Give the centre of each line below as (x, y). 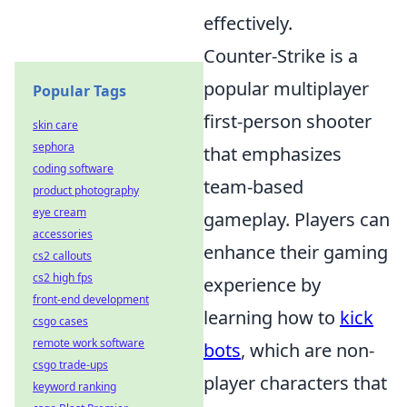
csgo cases (60, 321)
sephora (54, 147)
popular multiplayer (286, 89)
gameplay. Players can (297, 219)
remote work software (89, 343)
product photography (86, 190)
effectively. (248, 23)
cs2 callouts (62, 256)
